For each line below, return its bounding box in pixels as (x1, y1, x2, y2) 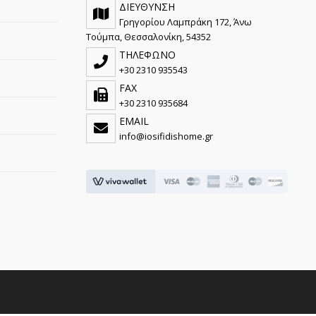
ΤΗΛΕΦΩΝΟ (119, 47, 176, 61)
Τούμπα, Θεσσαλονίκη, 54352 (86, 30, 211, 43)
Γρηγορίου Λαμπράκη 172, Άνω (119, 15, 252, 28)
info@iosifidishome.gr (119, 129, 213, 142)
